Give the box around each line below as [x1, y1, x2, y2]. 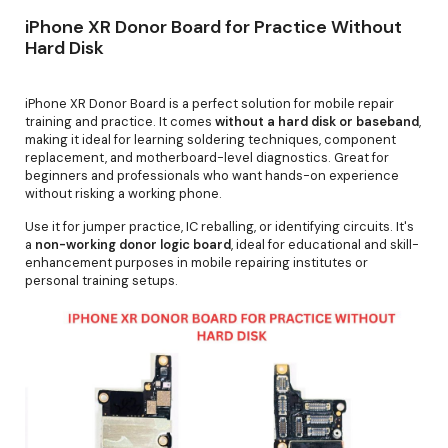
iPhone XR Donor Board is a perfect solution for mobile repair [25, 94, 394, 112]
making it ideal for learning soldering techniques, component [25, 130, 396, 148]
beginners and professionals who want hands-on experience [25, 166, 399, 184]
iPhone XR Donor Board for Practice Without [25, 14, 402, 39]
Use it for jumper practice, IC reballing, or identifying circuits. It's [25, 217, 414, 235]
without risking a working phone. [25, 184, 222, 202]
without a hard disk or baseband [215, 112, 419, 130]
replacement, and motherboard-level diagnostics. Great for [25, 148, 389, 166]
